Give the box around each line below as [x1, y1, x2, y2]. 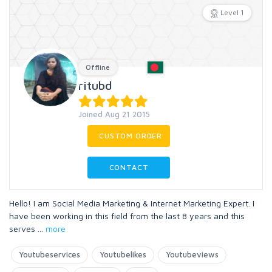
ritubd [78, 78, 112, 92]
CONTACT [109, 163, 149, 172]
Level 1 [220, 8, 244, 17]
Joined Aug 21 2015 [78, 109, 150, 119]
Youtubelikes [100, 250, 146, 259]
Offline [86, 63, 110, 72]
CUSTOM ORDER [99, 131, 163, 140]
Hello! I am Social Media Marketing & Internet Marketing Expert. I [9, 198, 254, 208]
